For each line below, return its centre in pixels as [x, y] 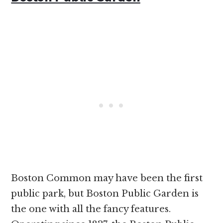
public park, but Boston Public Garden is [105, 193]
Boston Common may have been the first [107, 178]
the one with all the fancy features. [91, 209]
